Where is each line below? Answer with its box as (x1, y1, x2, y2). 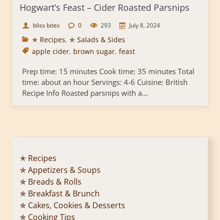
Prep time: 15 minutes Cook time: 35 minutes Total (22, 66, 194, 76)
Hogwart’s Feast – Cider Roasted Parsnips (20, 1, 190, 13)
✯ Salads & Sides (69, 34, 125, 44)
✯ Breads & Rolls (20, 176, 82, 187)
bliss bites (33, 21, 60, 29)
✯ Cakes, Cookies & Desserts (20, 199, 125, 211)
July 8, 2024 (129, 21, 160, 29)
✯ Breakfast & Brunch (20, 188, 100, 199)
